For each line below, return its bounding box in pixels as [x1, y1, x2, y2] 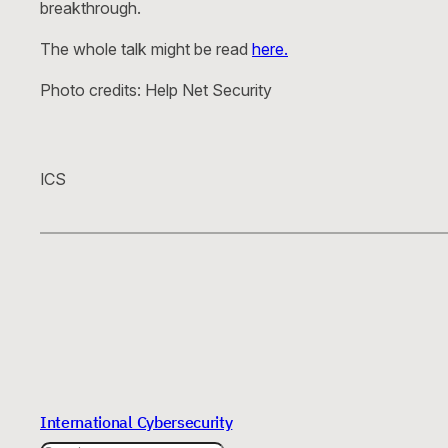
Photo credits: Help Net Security [40, 80, 272, 101]
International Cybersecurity [40, 411, 233, 432]
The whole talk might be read [40, 39, 252, 60]
